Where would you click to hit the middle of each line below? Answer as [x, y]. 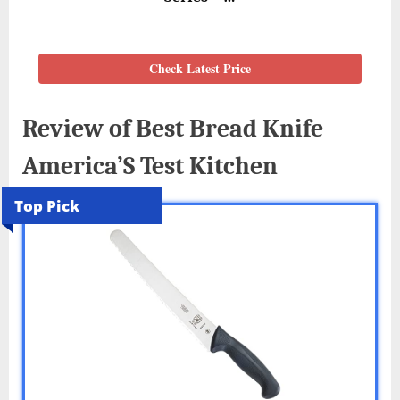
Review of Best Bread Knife [173, 128]
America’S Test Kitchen [150, 165]
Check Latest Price [200, 69]
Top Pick [47, 206]
